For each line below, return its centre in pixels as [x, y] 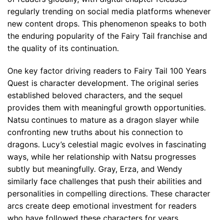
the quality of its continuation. [63, 48]
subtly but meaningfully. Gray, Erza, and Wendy [95, 169]
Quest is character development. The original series [103, 83]
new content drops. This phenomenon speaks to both [107, 24]
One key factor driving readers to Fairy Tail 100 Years [107, 70]
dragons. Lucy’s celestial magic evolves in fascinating [107, 144]
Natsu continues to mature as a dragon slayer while [103, 120]
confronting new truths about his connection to [95, 132]
